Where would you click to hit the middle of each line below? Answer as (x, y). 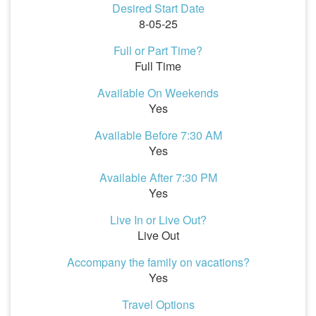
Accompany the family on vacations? (158, 262)
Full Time (158, 66)
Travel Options (158, 304)
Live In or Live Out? (158, 220)
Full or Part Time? (158, 50)
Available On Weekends (158, 93)
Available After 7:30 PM (158, 177)
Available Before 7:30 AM (158, 135)
